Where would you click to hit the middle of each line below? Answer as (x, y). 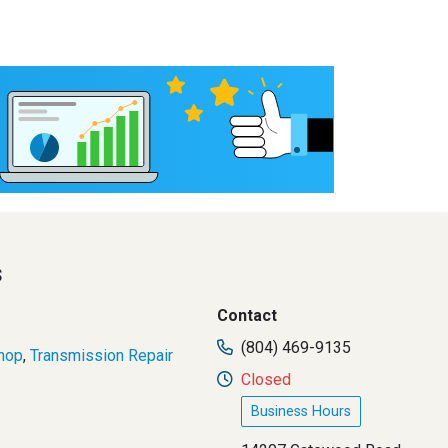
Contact (247, 315)
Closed (266, 379)
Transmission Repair (101, 355)
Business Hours (301, 411)
